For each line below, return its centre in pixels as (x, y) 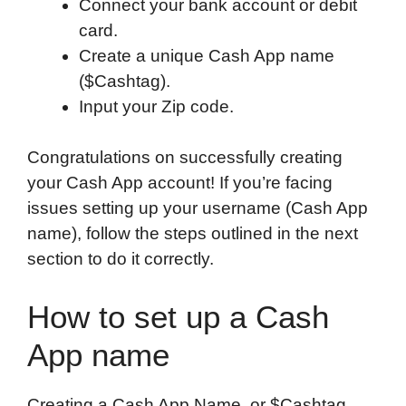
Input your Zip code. (156, 106)
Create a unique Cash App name (207, 55)
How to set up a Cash (178, 316)
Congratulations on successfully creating (185, 158)
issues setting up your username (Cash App (198, 208)
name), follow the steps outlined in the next (193, 234)
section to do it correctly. (121, 259)
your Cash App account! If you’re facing (180, 183)
